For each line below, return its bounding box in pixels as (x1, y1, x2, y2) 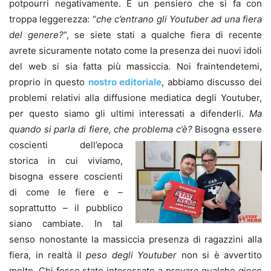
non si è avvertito (177, 249, 262, 261)
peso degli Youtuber (86, 249, 177, 261)
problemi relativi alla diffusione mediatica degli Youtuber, (9, 91, 262, 103)
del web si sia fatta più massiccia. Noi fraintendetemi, (9, 60, 262, 72)
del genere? (9, 28, 64, 41)
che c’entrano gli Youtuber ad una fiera (96, 13, 262, 25)
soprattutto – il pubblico (9, 201, 123, 214)
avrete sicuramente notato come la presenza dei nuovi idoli (9, 44, 262, 56)
